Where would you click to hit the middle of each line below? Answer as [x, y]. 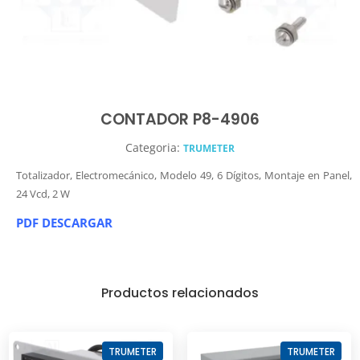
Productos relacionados [180, 292]
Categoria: [154, 147]
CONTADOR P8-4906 [180, 119]
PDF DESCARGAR [64, 222]
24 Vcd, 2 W [43, 193]
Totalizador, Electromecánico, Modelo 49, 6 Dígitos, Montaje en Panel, [184, 175]
